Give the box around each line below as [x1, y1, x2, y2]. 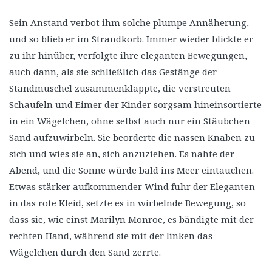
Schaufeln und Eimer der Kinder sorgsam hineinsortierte [9, 98, 262, 110]
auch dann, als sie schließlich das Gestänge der [9, 65, 217, 78]
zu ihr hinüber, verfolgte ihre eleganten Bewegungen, [9, 49, 247, 61]
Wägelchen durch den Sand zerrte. [9, 245, 161, 258]
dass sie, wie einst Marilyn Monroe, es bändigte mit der [9, 212, 254, 225]
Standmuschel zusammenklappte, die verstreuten [9, 81, 231, 94]
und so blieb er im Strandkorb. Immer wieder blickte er [9, 32, 253, 45]
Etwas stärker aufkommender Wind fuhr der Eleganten [9, 180, 255, 192]
